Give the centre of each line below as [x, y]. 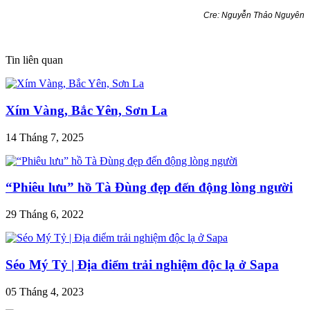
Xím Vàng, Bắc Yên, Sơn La [86, 110]
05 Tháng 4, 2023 [45, 291]
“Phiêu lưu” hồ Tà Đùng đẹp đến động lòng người [149, 188]
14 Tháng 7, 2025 [45, 137]
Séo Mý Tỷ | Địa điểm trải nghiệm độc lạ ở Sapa [142, 264]
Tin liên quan [34, 60]
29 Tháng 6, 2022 [45, 215]
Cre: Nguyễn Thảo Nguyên [254, 15]
